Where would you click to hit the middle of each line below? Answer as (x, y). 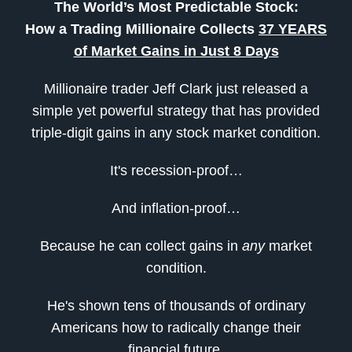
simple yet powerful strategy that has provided (176, 111)
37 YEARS (293, 29)
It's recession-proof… (176, 171)
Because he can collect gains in (141, 246)
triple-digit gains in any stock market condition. (176, 133)
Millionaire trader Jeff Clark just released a (176, 89)
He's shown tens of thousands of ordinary (176, 306)
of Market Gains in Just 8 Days (176, 51)
